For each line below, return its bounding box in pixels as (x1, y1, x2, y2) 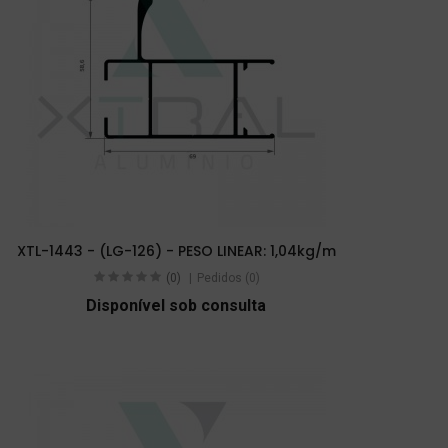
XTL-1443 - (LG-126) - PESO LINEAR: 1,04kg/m (16, 240, 336, 261)
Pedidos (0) (196, 270, 260, 285)
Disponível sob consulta (86, 295, 266, 315)
